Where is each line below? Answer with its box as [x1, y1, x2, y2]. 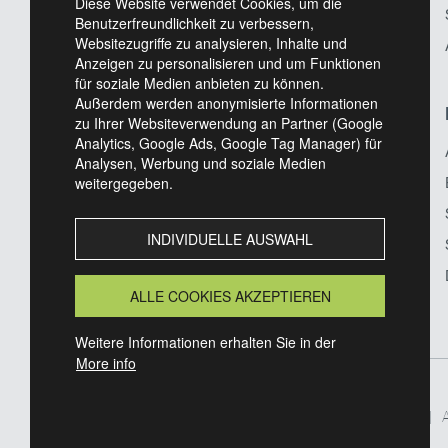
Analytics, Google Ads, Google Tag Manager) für [75, 133, 382, 153]
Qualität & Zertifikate [57, 205, 195, 224]
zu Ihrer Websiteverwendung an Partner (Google [75, 113, 383, 133]
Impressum [131, 408, 205, 427]
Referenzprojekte [57, 6, 171, 25]
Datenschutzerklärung [227, 408, 370, 427]
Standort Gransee [57, 143, 174, 162]
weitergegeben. [75, 173, 173, 193]
